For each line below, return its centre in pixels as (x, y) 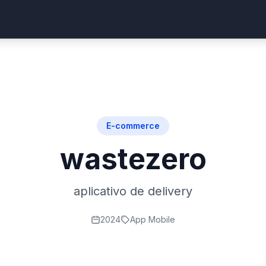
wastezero (133, 159)
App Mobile (153, 219)
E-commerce (133, 126)
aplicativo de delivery (133, 191)
